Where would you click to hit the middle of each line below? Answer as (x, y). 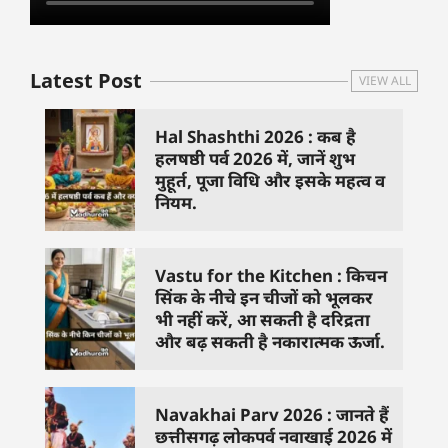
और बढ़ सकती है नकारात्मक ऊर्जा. (270, 342)
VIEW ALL (384, 81)
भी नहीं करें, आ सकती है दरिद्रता (262, 320)
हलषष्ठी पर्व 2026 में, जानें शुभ (255, 159)
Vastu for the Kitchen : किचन (271, 276)
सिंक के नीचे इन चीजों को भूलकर (264, 298)
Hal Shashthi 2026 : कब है (255, 137)
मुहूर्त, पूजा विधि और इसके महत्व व (270, 181)
